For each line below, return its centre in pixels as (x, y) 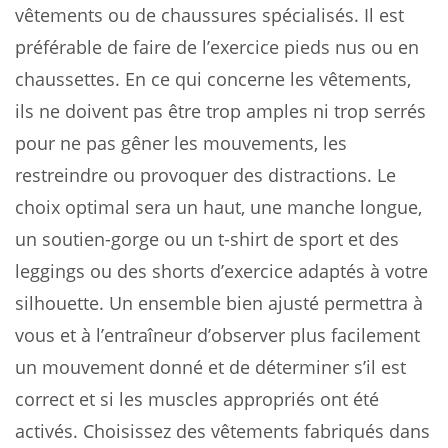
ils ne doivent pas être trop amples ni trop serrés (220, 110)
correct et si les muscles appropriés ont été (197, 398)
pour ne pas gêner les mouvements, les (181, 142)
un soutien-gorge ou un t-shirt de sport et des (207, 238)
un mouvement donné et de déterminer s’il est (210, 366)
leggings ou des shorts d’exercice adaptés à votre (221, 270)
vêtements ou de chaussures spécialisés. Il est (209, 14)
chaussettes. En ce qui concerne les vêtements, (213, 78)
